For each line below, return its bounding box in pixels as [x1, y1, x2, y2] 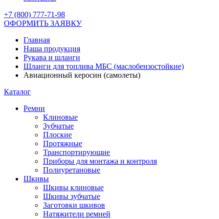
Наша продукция [23, 44, 80, 53]
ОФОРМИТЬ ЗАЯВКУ [4, 19, 82, 27]
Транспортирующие [43, 148, 110, 156]
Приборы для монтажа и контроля [43, 157, 157, 165]
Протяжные [43, 139, 82, 148]
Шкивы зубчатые [43, 192, 100, 200]
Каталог [4, 88, 31, 96]
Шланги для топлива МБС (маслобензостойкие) [23, 62, 184, 70]
